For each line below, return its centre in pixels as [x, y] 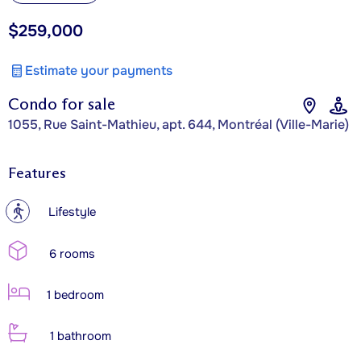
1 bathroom [79, 336]
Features [37, 173]
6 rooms [71, 254]
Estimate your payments [99, 70]
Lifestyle [72, 212]
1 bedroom [74, 295]
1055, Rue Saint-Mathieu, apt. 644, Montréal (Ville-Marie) [178, 124]
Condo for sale [62, 104]
